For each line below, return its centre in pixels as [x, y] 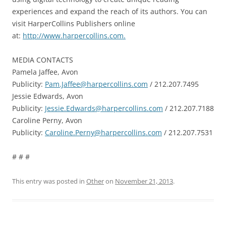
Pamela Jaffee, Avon [45, 72]
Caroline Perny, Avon [47, 120]
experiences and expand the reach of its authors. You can [110, 11]
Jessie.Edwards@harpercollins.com [104, 108]
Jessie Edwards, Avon [48, 96]
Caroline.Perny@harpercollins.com [103, 132]
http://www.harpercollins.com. [74, 35]
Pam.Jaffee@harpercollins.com [96, 84]
